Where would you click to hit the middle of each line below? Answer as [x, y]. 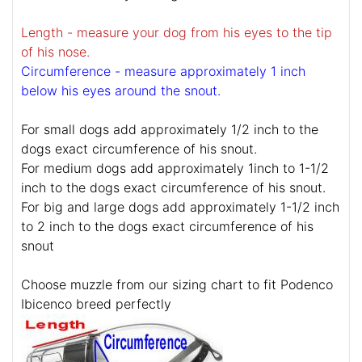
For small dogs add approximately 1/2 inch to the [170, 130]
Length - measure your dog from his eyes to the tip [177, 33]
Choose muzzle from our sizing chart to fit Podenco [177, 285]
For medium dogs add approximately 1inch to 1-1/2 [175, 168]
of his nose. [55, 52]
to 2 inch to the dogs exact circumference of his [167, 227]
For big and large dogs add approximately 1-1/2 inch [180, 207]
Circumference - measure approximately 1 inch [163, 72]
